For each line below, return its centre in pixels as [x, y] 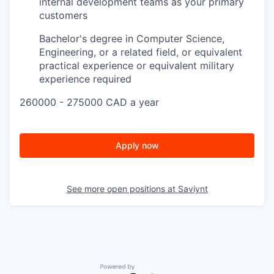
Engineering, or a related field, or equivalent [141, 52]
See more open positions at [122, 188]
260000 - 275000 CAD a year [89, 102]
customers [63, 15]
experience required [85, 79]
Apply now [137, 145]
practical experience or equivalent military [137, 65]
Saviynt [193, 188]
